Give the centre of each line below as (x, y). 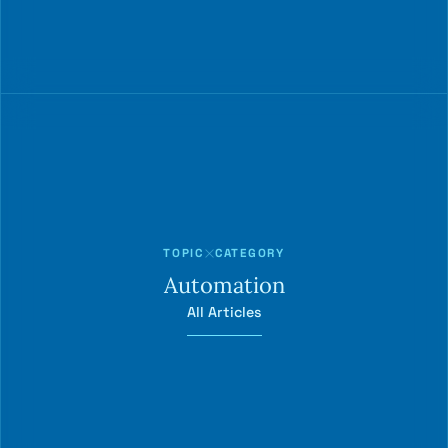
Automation (224, 285)
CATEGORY (249, 253)
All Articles (224, 312)
